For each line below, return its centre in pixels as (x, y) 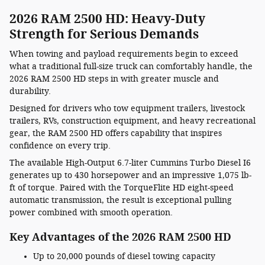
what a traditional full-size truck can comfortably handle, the (131, 67)
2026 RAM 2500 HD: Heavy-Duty (107, 18)
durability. (30, 91)
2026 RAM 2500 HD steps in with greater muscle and (114, 79)
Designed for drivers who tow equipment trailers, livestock (127, 109)
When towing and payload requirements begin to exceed (124, 54)
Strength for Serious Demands (104, 34)
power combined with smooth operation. (91, 213)
